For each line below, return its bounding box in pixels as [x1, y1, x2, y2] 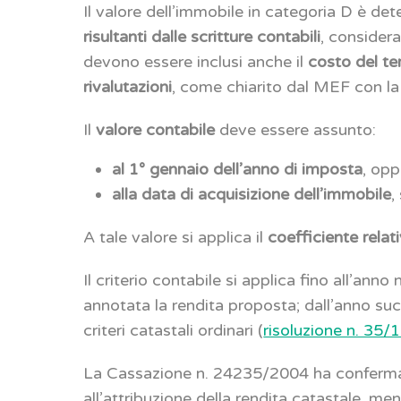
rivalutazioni [83, 77, 173, 98]
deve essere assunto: [215, 120, 377, 141]
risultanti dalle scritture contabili [83, 27, 321, 47]
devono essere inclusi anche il [83, 52, 309, 73]
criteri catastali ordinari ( [83, 320, 264, 341]
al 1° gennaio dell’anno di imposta [112, 159, 363, 180]
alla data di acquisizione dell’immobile [112, 184, 392, 205]
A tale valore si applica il [83, 227, 269, 248]
